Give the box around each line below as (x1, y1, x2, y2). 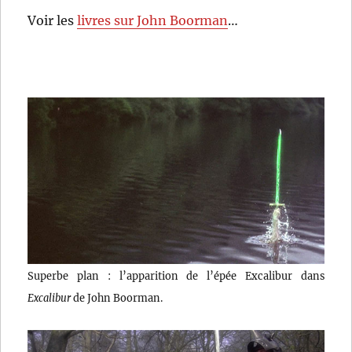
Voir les (27, 13, 78, 29)
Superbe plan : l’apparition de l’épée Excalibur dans (27, 269, 324, 283)
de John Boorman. (71, 291, 163, 305)
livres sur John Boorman (77, 13, 229, 29)
